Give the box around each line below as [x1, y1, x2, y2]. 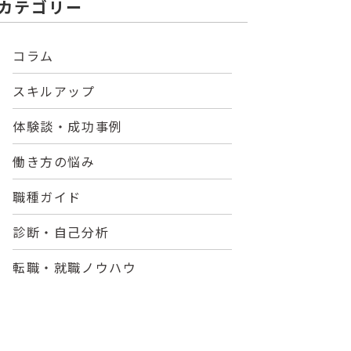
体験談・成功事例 [13, 117, 123, 136]
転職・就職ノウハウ [13, 258, 137, 277]
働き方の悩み [13, 152, 96, 171]
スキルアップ [13, 81, 96, 100]
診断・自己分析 [13, 223, 110, 241]
